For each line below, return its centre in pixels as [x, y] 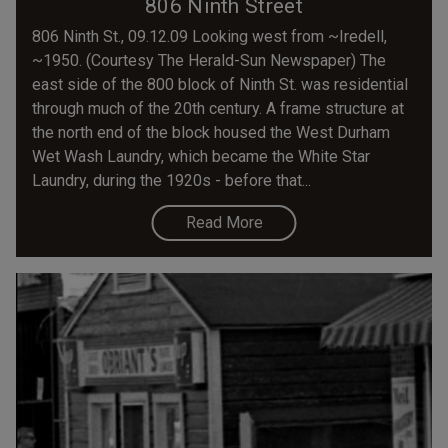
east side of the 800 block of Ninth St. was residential [220, 84]
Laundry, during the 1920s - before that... [171, 180]
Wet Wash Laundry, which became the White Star [201, 156]
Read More [224, 222]
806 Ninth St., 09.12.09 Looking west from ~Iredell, [209, 36]
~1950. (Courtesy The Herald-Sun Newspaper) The [209, 60]
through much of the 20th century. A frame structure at [218, 108]
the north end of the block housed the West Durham [211, 132]
